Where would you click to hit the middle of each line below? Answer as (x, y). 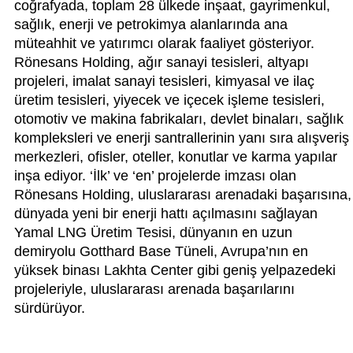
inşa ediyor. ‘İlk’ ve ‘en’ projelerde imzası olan (155, 176)
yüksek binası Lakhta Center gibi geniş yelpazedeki (175, 271)
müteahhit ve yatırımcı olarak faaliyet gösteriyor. (164, 44)
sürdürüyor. (50, 308)
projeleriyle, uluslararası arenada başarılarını (154, 290)
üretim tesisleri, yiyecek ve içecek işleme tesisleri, (169, 100)
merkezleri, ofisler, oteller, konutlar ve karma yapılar (176, 157)
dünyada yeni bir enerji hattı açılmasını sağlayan (166, 214)
